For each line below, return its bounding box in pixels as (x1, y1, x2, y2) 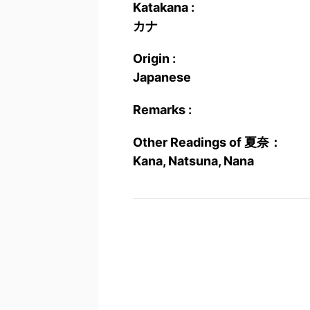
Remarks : (133, 102, 192, 117)
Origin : (133, 51, 176, 66)
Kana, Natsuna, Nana (133, 154, 254, 168)
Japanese (133, 70, 191, 84)
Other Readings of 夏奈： (133, 135, 282, 149)
